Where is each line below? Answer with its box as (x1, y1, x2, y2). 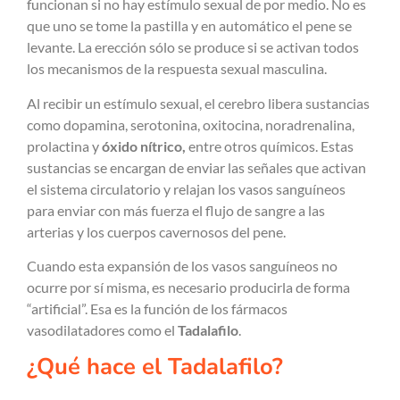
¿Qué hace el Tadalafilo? (27, 351, 283, 383)
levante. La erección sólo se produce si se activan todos (27, 38, 359, 56)
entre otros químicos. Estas (188, 137, 354, 154)
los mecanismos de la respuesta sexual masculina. (27, 60, 327, 78)
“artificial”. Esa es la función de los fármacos (27, 300, 287, 318)
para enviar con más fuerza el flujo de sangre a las (27, 201, 325, 219)
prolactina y (27, 137, 102, 154)
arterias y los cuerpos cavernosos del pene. (27, 222, 286, 240)
